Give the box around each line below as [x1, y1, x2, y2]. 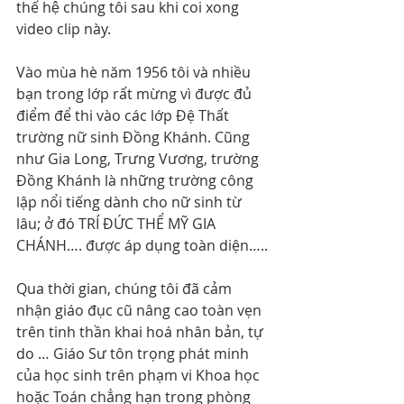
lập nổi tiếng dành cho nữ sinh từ [16, 192, 245, 213]
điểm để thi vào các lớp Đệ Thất [16, 106, 233, 126]
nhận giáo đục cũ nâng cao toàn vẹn [16, 300, 265, 321]
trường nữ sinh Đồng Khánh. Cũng [16, 127, 253, 148]
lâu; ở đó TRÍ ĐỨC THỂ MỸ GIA [16, 214, 219, 234]
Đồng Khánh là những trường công [16, 170, 257, 191]
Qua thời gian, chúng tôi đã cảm [16, 279, 235, 299]
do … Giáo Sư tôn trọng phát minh [16, 344, 252, 364]
